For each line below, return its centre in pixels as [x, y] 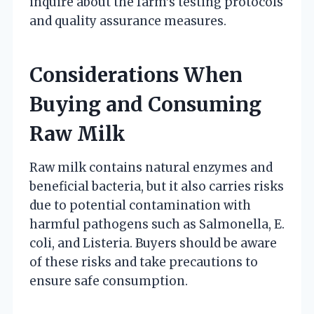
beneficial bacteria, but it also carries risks [157, 186]
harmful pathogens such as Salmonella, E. [157, 224]
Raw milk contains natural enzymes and [151, 167]
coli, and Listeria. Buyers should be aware [153, 243]
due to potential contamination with [140, 205]
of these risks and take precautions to [144, 262]
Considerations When [136, 75]
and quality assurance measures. [128, 21]
